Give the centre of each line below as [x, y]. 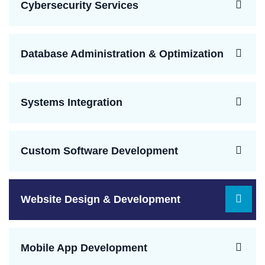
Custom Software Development [99, 151]
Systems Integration [72, 102]
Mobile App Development [84, 248]
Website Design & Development [101, 199]
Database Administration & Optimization [122, 54]
